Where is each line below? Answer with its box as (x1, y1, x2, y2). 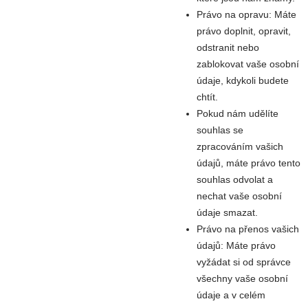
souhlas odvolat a (197, 173, 273, 185)
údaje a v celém (197, 289, 265, 300)
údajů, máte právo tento (197, 157, 300, 168)
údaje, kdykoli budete (197, 74, 289, 86)
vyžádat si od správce (197, 256, 291, 267)
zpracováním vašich (197, 140, 283, 152)
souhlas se (197, 124, 243, 135)
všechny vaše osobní (197, 272, 288, 284)
